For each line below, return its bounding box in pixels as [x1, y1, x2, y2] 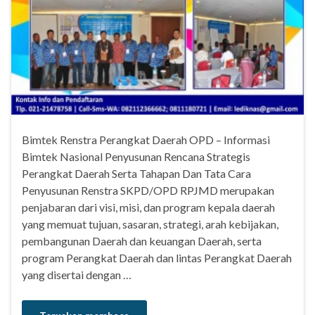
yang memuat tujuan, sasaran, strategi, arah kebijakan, [22, 217, 278, 231]
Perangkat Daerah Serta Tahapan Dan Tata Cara [22, 167, 251, 181]
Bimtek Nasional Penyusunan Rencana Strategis [22, 150, 250, 164]
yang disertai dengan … [22, 268, 131, 282]
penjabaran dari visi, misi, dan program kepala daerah [22, 200, 275, 214]
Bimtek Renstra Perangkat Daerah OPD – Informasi [22, 133, 270, 147]
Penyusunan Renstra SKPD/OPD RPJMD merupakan [22, 184, 274, 198]
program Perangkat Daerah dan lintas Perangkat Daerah [22, 251, 292, 265]
